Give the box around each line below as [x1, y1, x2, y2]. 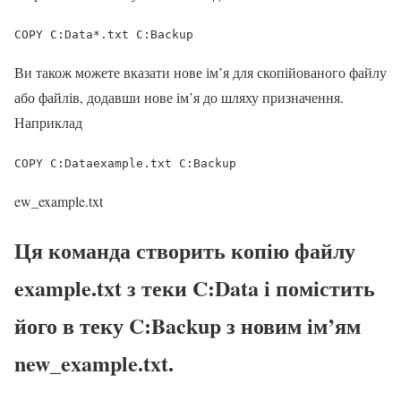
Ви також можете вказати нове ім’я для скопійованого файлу [14, 63, 387, 82]
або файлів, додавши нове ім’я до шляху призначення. [14, 88, 344, 107]
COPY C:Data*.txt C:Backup [14, 28, 193, 42]
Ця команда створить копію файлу [14, 235, 355, 267]
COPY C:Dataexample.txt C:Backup [14, 157, 236, 171]
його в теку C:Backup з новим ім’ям [14, 310, 361, 342]
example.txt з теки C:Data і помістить [14, 272, 375, 304]
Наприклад [14, 113, 82, 132]
